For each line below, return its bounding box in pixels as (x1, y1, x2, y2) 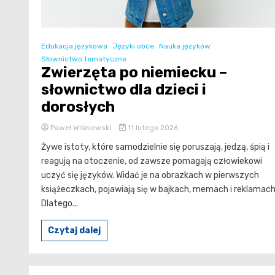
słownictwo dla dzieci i (41, 80, 206, 98)
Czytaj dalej (48, 225, 101, 236)
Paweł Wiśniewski (48, 123, 113, 132)
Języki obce (112, 41, 154, 50)
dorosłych (41, 98, 115, 115)
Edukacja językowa (41, 41, 107, 50)
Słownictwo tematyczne (41, 54, 126, 63)
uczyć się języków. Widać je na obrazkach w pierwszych (41, 169, 259, 180)
